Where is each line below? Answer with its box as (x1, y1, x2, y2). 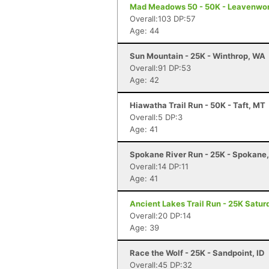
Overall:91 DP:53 (130, 63, 191, 73)
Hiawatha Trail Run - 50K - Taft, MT (130, 100, 265, 110)
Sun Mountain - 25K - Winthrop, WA (130, 51, 265, 61)
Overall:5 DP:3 (130, 112, 183, 122)
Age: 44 (130, 26, 159, 35)
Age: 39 (130, 223, 159, 232)
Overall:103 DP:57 (130, 14, 195, 23)
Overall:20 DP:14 (130, 211, 191, 220)
